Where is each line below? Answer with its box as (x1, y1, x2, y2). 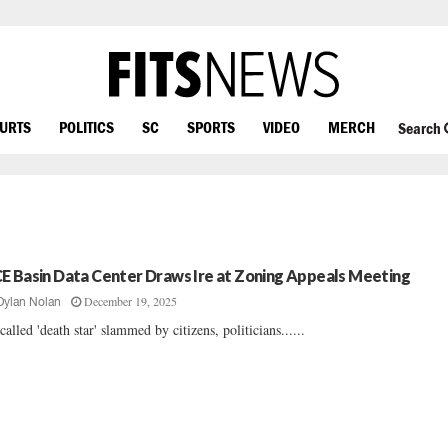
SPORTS (187, 117, 235, 136)
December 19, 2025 (84, 293, 178, 309)
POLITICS (59, 117, 114, 136)
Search (397, 119, 444, 138)
